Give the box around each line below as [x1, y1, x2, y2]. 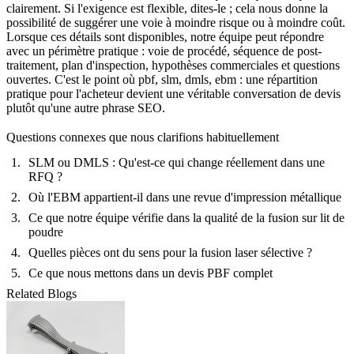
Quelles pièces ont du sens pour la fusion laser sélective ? [28, 246, 312, 259]
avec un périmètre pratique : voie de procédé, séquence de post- [6, 43, 322, 58]
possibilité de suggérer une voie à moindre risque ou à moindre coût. [6, 15, 345, 29]
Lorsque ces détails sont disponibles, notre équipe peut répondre [6, 29, 324, 43]
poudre [28, 225, 63, 239]
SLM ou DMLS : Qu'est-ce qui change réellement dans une [28, 156, 325, 169]
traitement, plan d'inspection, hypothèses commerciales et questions [6, 58, 340, 72]
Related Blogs [6, 287, 77, 300]
